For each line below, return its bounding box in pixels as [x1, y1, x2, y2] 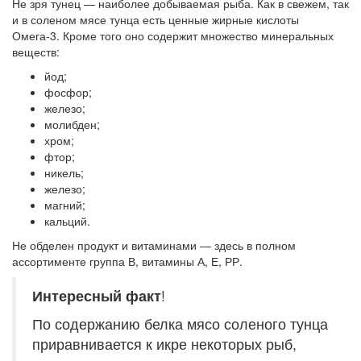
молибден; [44, 116, 100, 133]
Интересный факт [32, 285, 161, 306]
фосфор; [44, 84, 92, 101]
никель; [44, 164, 84, 181]
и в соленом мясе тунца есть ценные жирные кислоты [12, 11, 299, 28]
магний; [44, 197, 85, 214]
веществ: [12, 44, 60, 60]
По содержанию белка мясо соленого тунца [32, 313, 328, 334]
